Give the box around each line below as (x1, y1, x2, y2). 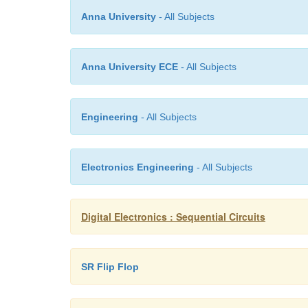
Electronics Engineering (81, 162, 194, 173)
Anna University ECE (81, 61, 178, 72)
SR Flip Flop (81, 261, 139, 272)
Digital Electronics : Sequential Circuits (81, 210, 265, 223)
